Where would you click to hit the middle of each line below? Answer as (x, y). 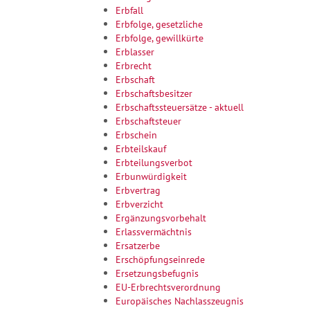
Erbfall (129, 10)
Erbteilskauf (141, 148)
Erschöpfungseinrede (160, 259)
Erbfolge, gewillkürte (159, 37)
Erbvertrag (138, 190)
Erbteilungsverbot (154, 162)
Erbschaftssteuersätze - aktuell (180, 107)
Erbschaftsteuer (148, 120)
